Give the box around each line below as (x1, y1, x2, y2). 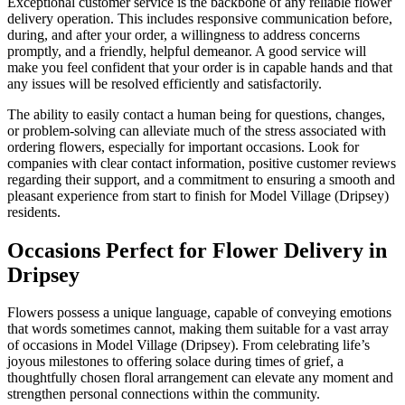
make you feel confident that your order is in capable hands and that (7, 59, 392, 75)
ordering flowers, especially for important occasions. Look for (7, 138, 359, 155)
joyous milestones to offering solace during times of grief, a (7, 353, 344, 370)
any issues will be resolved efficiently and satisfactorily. (7, 75, 322, 91)
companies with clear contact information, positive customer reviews (7, 155, 396, 171)
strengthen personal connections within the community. (7, 386, 320, 402)
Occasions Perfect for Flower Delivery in (7, 238, 387, 262)
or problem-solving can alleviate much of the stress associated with (7, 122, 386, 138)
